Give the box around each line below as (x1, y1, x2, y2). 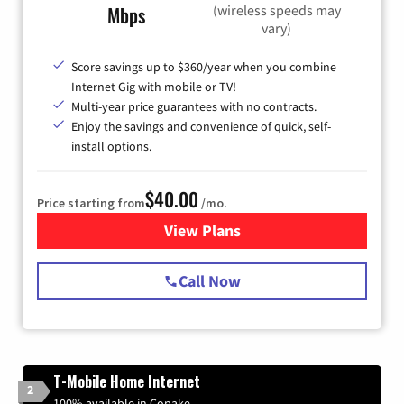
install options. (71, 138, 151, 155)
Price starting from (37, 195, 145, 212)
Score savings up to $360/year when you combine (71, 59, 336, 76)
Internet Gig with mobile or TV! (71, 78, 236, 96)
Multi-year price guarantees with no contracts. (71, 98, 317, 115)
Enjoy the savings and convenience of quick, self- (71, 118, 331, 135)
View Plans (163, 220, 241, 242)
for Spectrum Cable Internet (201, 220, 399, 242)
